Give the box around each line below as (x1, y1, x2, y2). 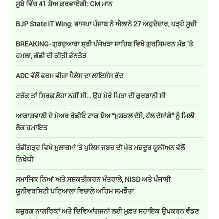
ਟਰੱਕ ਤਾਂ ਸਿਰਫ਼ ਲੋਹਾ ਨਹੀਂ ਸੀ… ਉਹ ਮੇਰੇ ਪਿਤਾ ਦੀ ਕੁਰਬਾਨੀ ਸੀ (16, 91, 168, 101)
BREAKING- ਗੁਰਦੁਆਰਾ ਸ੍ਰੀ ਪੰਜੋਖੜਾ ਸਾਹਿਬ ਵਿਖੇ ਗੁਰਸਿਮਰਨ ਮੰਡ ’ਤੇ (16, 39, 194, 49)
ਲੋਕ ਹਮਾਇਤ (16, 123, 49, 132)
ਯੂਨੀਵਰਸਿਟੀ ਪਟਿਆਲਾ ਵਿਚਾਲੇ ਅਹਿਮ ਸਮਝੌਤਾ (16, 186, 134, 196)
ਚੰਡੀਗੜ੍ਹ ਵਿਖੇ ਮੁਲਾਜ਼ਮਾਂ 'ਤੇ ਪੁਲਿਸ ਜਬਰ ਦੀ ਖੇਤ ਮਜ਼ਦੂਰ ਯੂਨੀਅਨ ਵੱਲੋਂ (16, 143, 185, 153)
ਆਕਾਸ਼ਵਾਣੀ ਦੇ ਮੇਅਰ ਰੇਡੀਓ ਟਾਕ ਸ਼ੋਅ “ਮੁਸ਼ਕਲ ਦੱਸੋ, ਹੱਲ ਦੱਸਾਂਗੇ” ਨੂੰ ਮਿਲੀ (16, 111, 195, 121)
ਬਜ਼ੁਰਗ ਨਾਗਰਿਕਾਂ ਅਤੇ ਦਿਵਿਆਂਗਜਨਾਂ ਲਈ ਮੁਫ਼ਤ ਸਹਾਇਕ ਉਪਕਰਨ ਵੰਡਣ (16, 206, 199, 216)
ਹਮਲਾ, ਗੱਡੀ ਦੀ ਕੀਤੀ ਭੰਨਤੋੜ (16, 51, 87, 61)
